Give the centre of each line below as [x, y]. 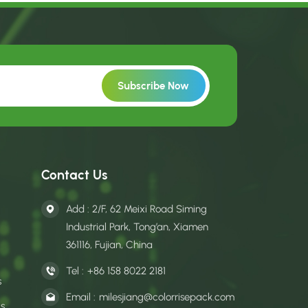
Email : [81, 297]
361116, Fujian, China [110, 245]
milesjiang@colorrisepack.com [167, 297]
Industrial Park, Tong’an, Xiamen [137, 227]
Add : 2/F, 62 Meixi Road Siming [137, 209]
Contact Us [75, 175]
